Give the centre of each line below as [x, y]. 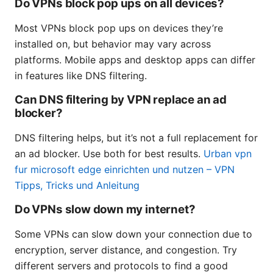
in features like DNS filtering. [81, 76]
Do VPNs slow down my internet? [105, 210]
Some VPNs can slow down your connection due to [133, 234]
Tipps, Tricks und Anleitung [77, 186]
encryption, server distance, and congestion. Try [126, 250]
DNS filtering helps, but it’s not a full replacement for [136, 138]
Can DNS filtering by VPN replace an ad [121, 100]
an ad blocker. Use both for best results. [109, 154]
